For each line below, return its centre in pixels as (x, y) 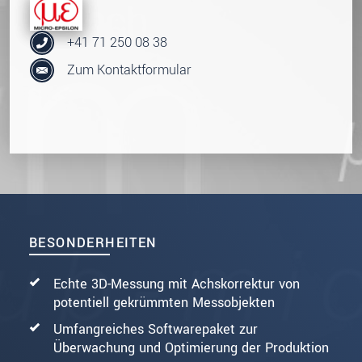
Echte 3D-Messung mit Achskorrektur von (177, 284)
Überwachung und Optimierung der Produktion (191, 347)
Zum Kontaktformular (129, 70)
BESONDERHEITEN (93, 242)
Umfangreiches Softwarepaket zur (156, 329)
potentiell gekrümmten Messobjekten (164, 302)
